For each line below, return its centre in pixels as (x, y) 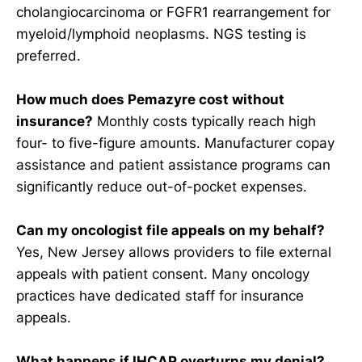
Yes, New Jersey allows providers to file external (174, 252)
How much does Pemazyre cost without (150, 99)
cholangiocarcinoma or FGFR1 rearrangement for (173, 12)
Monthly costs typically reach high (204, 121)
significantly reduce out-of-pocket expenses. (162, 186)
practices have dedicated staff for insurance (160, 295)
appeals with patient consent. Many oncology (163, 274)
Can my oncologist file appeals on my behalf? (170, 230)
